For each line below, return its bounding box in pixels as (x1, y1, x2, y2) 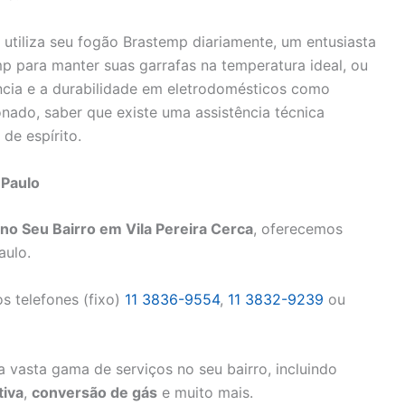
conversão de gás (32, 383, 157, 402)
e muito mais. (157, 383, 253, 402)
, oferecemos (253, 220, 343, 239)
